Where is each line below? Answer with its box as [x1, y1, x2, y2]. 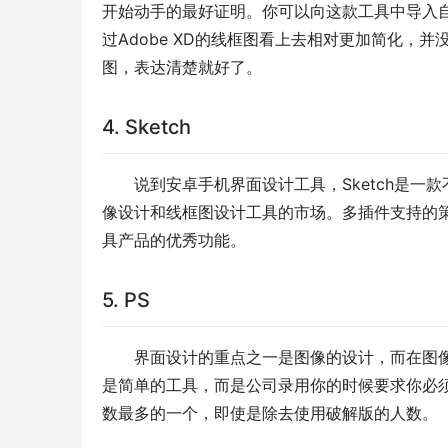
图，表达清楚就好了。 [102, 57, 262, 78]
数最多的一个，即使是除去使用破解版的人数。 [102, 403, 438, 424]
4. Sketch [102, 115, 191, 140]
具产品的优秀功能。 [102, 230, 246, 251]
